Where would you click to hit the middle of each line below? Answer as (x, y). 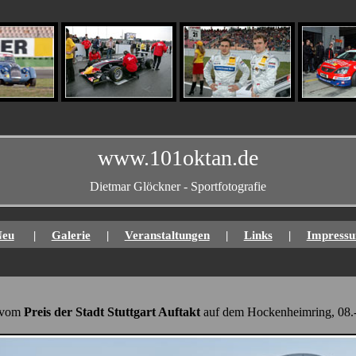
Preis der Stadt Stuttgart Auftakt (113, 312)
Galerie (71, 235)
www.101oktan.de (178, 158)
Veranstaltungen (167, 235)
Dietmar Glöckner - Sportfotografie (178, 186)
